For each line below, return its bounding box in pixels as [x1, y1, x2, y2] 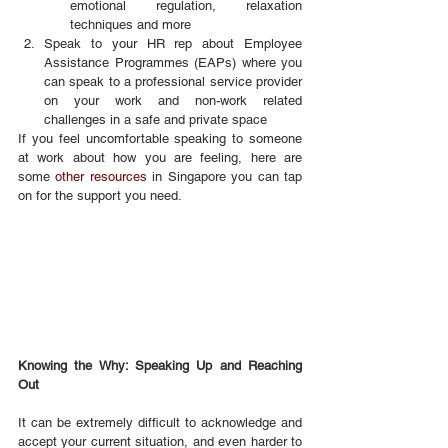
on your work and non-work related [44, 93, 302, 109]
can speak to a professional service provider [44, 74, 302, 90]
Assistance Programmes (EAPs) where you [44, 55, 302, 71]
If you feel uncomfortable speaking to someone [18, 131, 302, 147]
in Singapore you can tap [146, 169, 303, 185]
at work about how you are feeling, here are [18, 150, 302, 166]
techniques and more [70, 17, 191, 33]
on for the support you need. [18, 188, 182, 204]
